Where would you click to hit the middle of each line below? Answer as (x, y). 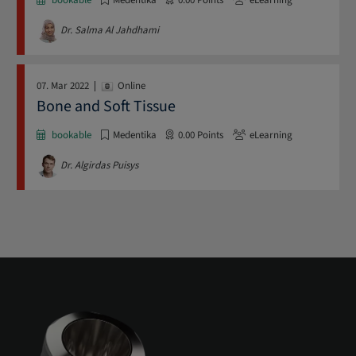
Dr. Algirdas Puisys (99, 166)
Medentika (135, 135)
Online (132, 86)
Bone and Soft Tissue (106, 106)
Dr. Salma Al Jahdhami (110, 31)
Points (209, 135)
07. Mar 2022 (63, 86)
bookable (72, 135)
